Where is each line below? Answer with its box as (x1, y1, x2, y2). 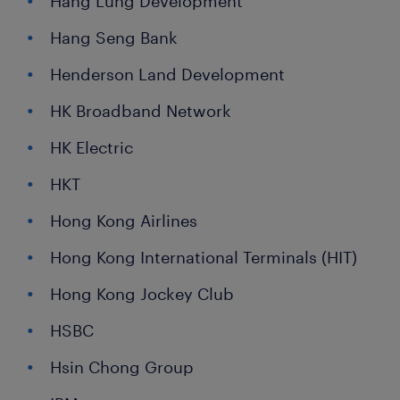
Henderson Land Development (50, 64, 285, 85)
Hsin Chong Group (50, 357, 194, 378)
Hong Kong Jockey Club (50, 284, 234, 304)
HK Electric (50, 137, 133, 158)
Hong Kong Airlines (50, 211, 197, 231)
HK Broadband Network (50, 101, 231, 121)
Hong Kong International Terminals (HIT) (50, 247, 357, 268)
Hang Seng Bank (50, 28, 178, 48)
